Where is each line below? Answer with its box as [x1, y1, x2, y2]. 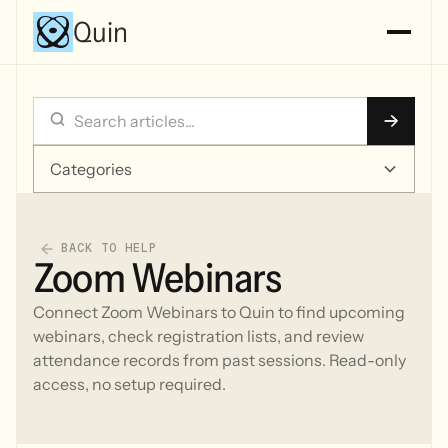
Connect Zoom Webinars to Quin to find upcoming [33, 302, 405, 323]
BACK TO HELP [61, 240, 157, 257]
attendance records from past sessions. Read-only [33, 350, 406, 371]
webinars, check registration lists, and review [33, 326, 364, 347]
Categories [50, 159, 132, 180]
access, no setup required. [33, 374, 226, 395]
